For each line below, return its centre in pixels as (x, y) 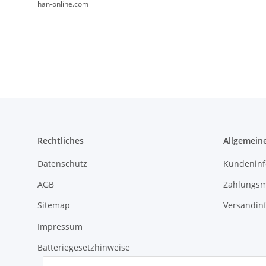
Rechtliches (61, 141)
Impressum (60, 226)
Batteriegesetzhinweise (84, 248)
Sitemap (54, 205)
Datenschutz (62, 163)
